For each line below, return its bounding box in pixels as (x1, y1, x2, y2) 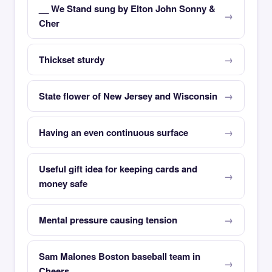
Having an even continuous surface (39, 126, 188, 139)
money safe (39, 177, 87, 190)
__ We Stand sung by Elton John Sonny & (39, 2, 216, 15)
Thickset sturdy (39, 53, 104, 66)
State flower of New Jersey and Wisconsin (39, 89, 217, 103)
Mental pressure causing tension (39, 213, 177, 226)
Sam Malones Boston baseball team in (39, 250, 200, 263)
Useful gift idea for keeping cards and (39, 162, 197, 175)
